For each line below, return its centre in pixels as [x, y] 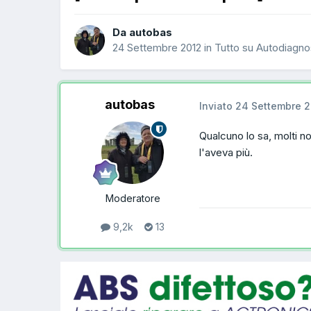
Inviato [217, 106]
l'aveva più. [226, 153]
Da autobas [142, 32]
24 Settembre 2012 [157, 47]
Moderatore [133, 199]
